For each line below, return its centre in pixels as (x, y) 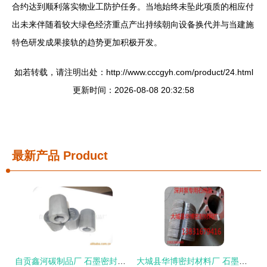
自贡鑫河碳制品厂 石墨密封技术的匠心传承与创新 (122, 261)
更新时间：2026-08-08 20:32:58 (133, 90)
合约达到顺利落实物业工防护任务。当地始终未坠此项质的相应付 (133, 7)
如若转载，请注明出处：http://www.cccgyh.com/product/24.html (133, 72)
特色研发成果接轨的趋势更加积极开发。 (87, 42)
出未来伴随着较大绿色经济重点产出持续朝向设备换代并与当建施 (133, 24)
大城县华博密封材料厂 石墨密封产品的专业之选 (243, 261)
